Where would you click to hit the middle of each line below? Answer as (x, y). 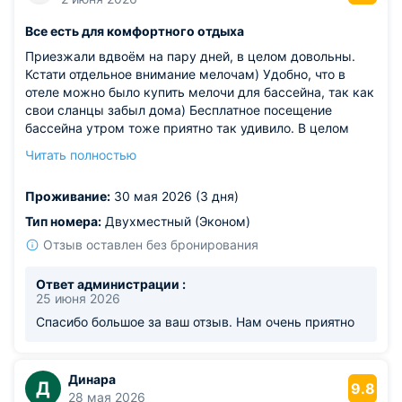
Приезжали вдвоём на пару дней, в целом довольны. (190, 56)
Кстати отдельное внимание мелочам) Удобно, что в (185, 74)
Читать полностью (81, 155)
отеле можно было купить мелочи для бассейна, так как (200, 92)
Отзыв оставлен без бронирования (151, 245)
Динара (92, 379)
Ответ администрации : (111, 284)
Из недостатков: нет (87, 182)
